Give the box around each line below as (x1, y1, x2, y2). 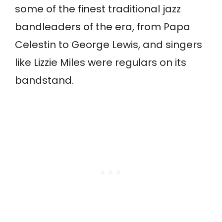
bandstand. (15, 73, 74, 88)
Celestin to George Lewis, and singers (15, 38, 202, 52)
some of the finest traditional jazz (15, 2, 181, 16)
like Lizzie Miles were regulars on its (15, 55, 186, 70)
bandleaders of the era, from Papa (15, 20, 190, 34)
